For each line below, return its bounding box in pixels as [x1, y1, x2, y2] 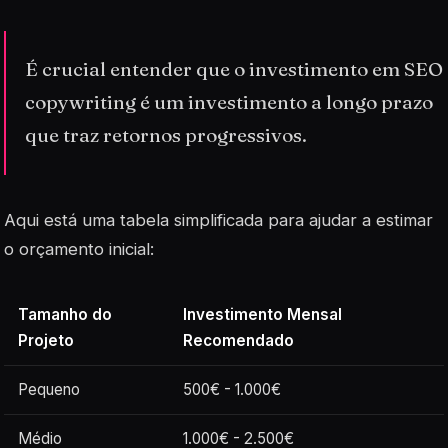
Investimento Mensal [183, 304, 343, 324]
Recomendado [183, 330, 295, 350]
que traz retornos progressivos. [25, 123, 308, 148]
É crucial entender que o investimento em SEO [25, 57, 444, 82]
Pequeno [18, 379, 81, 399]
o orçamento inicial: [4, 238, 154, 259]
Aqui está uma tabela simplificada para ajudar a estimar [4, 209, 433, 230]
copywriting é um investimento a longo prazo [25, 90, 434, 115]
